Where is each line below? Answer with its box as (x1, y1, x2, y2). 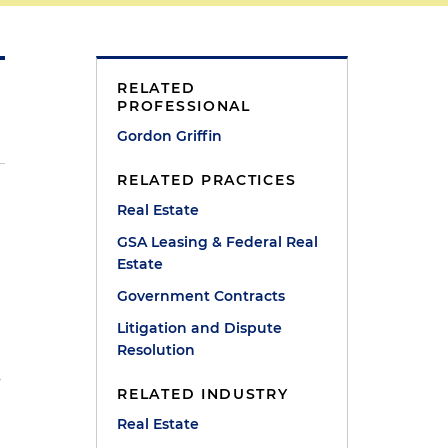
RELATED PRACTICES (117, 171, 297, 189)
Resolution (117, 341, 196, 359)
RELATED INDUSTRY (117, 385, 289, 403)
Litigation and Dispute (117, 319, 283, 337)
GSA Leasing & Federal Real (117, 233, 319, 251)
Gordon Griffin (117, 127, 223, 145)
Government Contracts (117, 287, 286, 305)
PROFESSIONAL (117, 97, 251, 115)
